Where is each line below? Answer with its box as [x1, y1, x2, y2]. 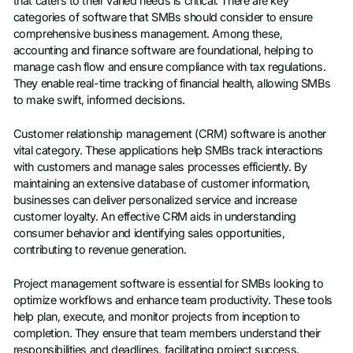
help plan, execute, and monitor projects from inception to [13, 310, 300, 325]
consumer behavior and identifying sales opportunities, [13, 226, 285, 241]
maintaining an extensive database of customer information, [13, 176, 310, 191]
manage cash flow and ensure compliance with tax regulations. [13, 59, 326, 74]
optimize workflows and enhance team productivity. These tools [13, 293, 333, 308]
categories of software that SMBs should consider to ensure [13, 9, 313, 24]
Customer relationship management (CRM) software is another [13, 127, 326, 142]
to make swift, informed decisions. [13, 92, 185, 107]
